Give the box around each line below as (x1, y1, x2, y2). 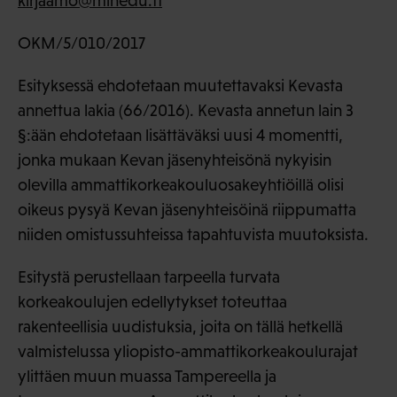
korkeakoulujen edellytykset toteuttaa (18, 292, 287, 312)
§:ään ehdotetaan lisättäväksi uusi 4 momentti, (18, 126, 343, 145)
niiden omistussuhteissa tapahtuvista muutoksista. (18, 225, 369, 245)
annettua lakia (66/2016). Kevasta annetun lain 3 (18, 101, 354, 121)
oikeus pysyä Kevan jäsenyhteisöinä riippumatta (18, 200, 356, 220)
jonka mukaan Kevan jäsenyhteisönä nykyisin (18, 151, 331, 170)
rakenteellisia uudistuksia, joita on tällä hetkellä (18, 317, 343, 337)
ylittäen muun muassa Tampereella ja (18, 367, 276, 386)
